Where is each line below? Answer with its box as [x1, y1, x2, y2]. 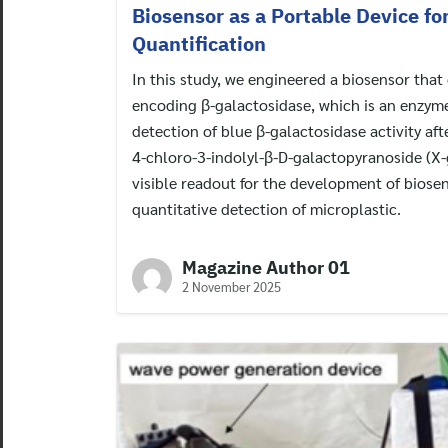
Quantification [132, 29, 266, 57]
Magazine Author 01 [182, 255, 350, 279]
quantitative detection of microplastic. [132, 197, 401, 219]
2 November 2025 [182, 277, 281, 295]
